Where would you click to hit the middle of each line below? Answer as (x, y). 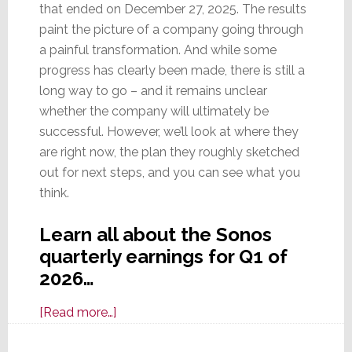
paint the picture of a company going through (171, 30)
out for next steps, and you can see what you (169, 173)
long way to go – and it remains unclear (153, 91)
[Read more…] (77, 313)
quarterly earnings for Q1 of (163, 257)
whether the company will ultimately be (154, 112)
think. (54, 193)
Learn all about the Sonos (155, 235)
